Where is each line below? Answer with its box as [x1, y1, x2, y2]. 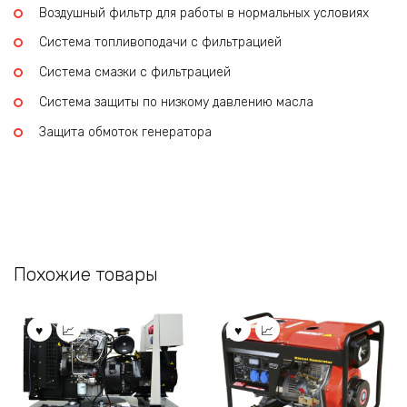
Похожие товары [14, 263, 158, 286]
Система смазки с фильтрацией [39, 65, 231, 81]
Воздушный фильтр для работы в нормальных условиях [39, 5, 369, 21]
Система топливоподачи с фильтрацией [39, 35, 282, 51]
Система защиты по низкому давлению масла [39, 94, 313, 110]
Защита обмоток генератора [39, 124, 212, 140]
